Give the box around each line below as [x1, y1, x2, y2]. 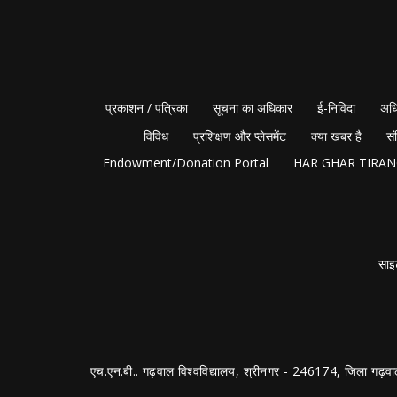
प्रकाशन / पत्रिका [105, 98, 188, 116]
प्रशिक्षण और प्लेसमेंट [193, 127, 286, 144]
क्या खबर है [311, 127, 362, 144]
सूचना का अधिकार [212, 98, 292, 116]
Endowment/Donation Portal [102, 153, 269, 171]
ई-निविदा [316, 98, 355, 116]
